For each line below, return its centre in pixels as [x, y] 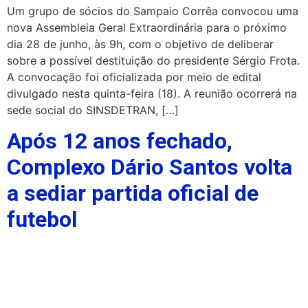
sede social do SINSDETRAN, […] [93, 110]
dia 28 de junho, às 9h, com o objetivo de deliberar [140, 44]
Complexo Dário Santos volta [150, 167]
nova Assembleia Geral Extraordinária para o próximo [147, 27]
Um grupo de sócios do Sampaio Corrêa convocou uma [153, 11]
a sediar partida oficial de [133, 194]
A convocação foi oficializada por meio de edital [134, 77]
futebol [42, 220]
